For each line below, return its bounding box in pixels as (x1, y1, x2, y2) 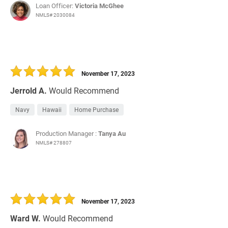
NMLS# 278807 (36, 139, 72, 147)
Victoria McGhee (75, 1, 124, 11)
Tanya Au (98, 129, 126, 138)
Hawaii (42, 105, 62, 114)
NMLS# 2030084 (36, 11, 75, 19)
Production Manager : (36, 129, 98, 138)
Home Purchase (74, 105, 119, 114)
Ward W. (10, 213, 41, 224)
